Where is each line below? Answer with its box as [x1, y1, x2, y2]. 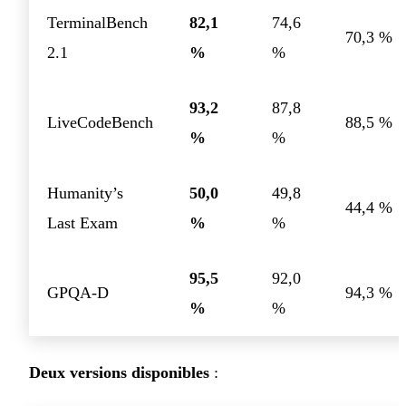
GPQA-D [47, 284, 109, 303]
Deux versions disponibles [29, 363, 209, 382]
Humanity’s [47, 184, 123, 203]
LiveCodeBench [47, 113, 153, 132]
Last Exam [47, 214, 118, 233]
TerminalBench [47, 14, 148, 33]
